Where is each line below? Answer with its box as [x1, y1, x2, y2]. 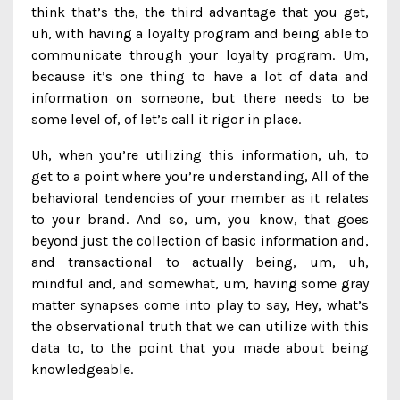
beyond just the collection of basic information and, [31, 232, 369, 249]
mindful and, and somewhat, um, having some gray [31, 275, 369, 292]
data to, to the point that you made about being [31, 339, 369, 356]
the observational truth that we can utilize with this [31, 318, 369, 335]
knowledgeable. [31, 361, 133, 378]
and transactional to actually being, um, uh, [31, 254, 369, 271]
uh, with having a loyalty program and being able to [31, 25, 369, 42]
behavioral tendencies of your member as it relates [31, 189, 369, 206]
